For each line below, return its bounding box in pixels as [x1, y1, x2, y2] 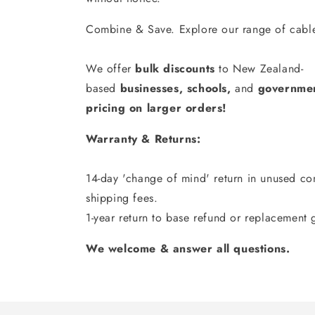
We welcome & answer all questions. [86, 240, 290, 257]
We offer [86, 60, 136, 77]
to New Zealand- [214, 60, 304, 77]
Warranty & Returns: [86, 130, 201, 147]
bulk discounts [135, 60, 215, 77]
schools [186, 79, 228, 96]
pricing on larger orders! [86, 99, 227, 116]
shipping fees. [86, 189, 158, 206]
